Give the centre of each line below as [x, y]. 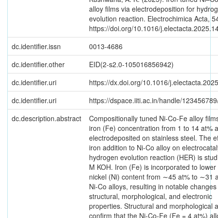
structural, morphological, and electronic [151, 196]
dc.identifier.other [38, 64]
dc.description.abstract [46, 118]
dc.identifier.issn [36, 46]
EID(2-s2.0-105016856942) [131, 64]
